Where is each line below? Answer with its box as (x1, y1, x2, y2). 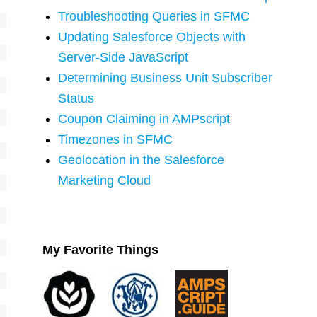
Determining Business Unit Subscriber (58, 71, 273, 85)
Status (58, 91, 95, 105)
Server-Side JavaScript (58, 50, 189, 64)
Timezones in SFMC (58, 132, 173, 146)
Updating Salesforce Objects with (58, 30, 246, 44)
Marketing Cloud (58, 173, 151, 188)
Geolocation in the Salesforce (58, 153, 225, 167)
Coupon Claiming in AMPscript (58, 112, 231, 126)
